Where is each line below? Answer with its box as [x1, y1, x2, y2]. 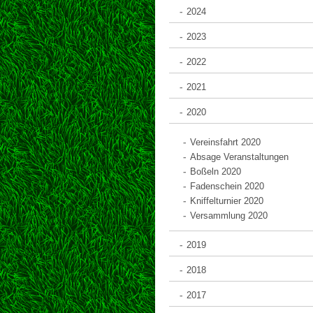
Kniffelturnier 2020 [190, 195, 263, 206]
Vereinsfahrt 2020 [190, 136, 261, 147]
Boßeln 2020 [190, 166, 241, 177]
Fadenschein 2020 [190, 180, 264, 191]
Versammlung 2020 [190, 210, 268, 221]
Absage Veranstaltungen [190, 151, 289, 162]
